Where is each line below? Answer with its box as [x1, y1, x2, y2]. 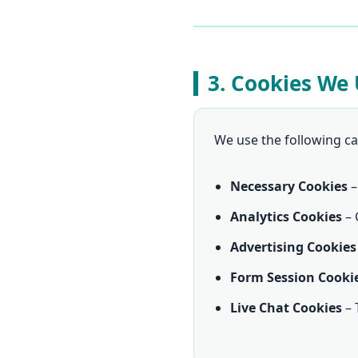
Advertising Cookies [230, 238, 356, 257]
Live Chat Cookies [230, 299, 342, 317]
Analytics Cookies [230, 208, 342, 226]
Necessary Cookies [230, 177, 348, 196]
